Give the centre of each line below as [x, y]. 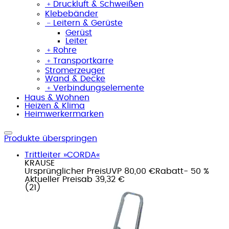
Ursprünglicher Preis [65, 171]
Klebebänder [72, 14]
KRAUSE [40, 163]
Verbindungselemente [99, 88]
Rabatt [169, 171]
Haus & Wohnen [57, 97]
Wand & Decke [75, 78]
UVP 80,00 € [131, 171]
